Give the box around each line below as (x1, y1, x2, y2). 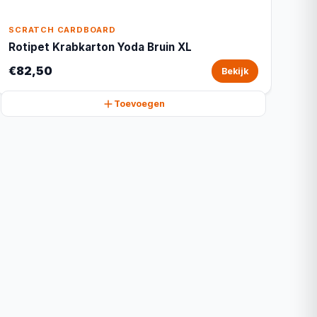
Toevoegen (113, 98, 165, 109)
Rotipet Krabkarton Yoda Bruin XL (8, 40, 192, 54)
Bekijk (221, 66, 248, 76)
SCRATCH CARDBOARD (8, 25, 116, 35)
